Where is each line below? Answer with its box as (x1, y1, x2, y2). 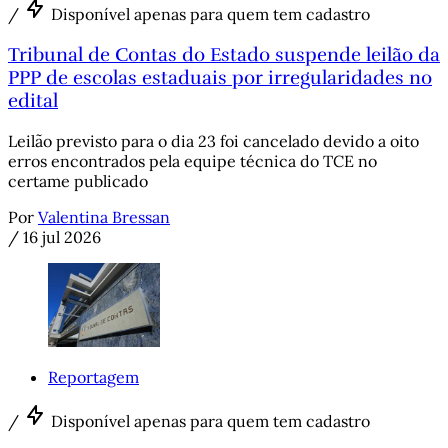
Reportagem (48, 366, 139, 387)
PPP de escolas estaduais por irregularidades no (8, 66, 432, 90)
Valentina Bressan (38, 206, 170, 227)
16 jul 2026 (23, 226, 101, 247)
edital (8, 89, 58, 113)
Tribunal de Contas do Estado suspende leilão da (8, 43, 440, 67)
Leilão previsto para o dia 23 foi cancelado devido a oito (8, 130, 419, 151)
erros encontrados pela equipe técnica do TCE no (8, 150, 377, 171)
